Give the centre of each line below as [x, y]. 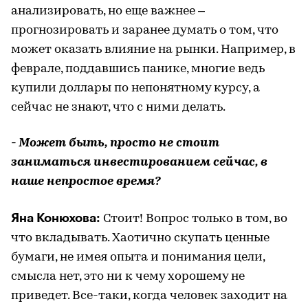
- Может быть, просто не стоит [115, 143]
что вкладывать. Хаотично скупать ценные [140, 238]
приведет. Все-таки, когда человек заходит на [149, 296]
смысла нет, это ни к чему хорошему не [128, 276]
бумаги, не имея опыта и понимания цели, [138, 257]
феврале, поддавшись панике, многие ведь [138, 69]
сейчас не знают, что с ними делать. [118, 107]
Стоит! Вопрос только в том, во [195, 219]
